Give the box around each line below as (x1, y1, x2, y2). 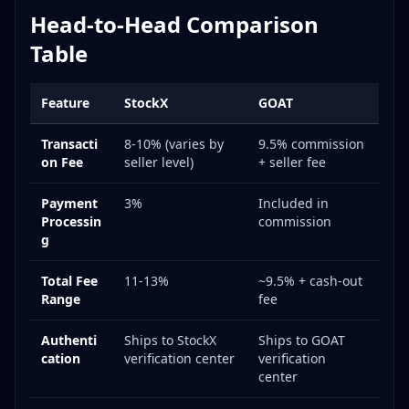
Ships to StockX (124, 331, 216, 350)
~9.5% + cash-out (258, 272, 362, 290)
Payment (41, 194, 98, 213)
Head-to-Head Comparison (30, 9, 319, 40)
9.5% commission (258, 135, 364, 153)
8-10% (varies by (124, 135, 224, 153)
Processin (41, 213, 101, 231)
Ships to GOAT (258, 331, 345, 350)
